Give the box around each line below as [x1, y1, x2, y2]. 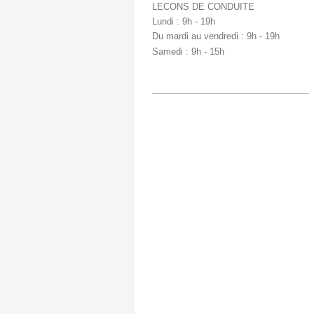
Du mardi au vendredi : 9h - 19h [152, 31, 280, 42]
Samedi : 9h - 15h [152, 46, 224, 57]
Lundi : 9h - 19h [152, 16, 215, 27]
